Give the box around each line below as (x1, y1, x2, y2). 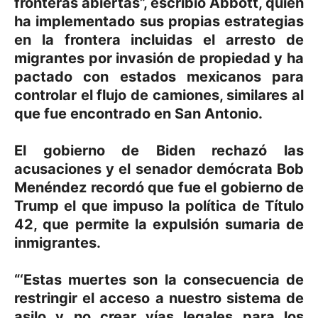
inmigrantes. (14, 234, 101, 251)
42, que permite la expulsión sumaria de (14, 215, 304, 233)
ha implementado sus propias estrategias (14, 12, 304, 30)
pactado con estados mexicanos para (14, 67, 304, 85)
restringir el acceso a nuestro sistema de (14, 289, 304, 307)
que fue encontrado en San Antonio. (14, 104, 263, 122)
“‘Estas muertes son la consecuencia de (14, 270, 304, 288)
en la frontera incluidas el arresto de (14, 31, 304, 48)
